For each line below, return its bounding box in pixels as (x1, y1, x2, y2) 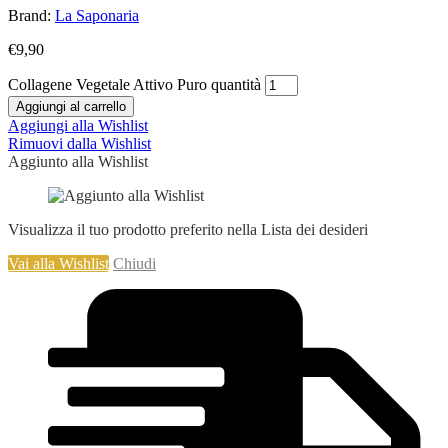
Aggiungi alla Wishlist (8, 116, 148, 134)
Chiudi (113, 254, 156, 272)
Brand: (8, 6, 55, 24)
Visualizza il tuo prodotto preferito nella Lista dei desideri (8, 220, 368, 238)
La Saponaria (55, 6, 139, 24)
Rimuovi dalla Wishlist (8, 134, 151, 152)
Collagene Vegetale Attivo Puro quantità (8, 75, 261, 93)
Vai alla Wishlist (8, 254, 109, 272)
